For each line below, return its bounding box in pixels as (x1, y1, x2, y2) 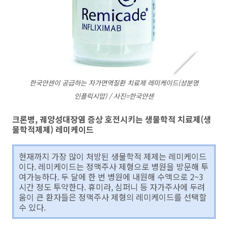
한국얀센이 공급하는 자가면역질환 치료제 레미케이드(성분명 (30, 78, 198, 88)
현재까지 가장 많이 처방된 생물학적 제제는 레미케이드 (19, 150, 207, 162)
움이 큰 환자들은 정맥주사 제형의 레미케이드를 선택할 (19, 191, 207, 203)
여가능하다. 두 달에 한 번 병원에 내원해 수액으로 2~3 (19, 170, 204, 183)
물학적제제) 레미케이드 (12, 123, 94, 135)
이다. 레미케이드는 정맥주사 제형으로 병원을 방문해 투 (19, 160, 209, 173)
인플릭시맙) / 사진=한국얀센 (74, 91, 154, 101)
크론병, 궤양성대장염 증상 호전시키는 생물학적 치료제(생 (12, 113, 211, 125)
